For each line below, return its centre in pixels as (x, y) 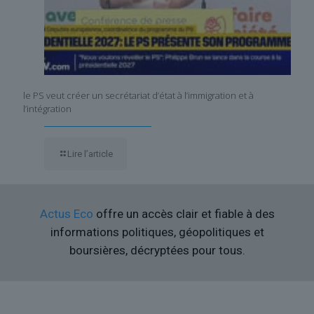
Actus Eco (66, 214)
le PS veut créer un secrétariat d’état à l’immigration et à (138, 96)
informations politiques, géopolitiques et (157, 232)
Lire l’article (90, 154)
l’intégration (47, 109)
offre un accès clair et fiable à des (184, 214)
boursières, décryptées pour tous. (157, 251)
